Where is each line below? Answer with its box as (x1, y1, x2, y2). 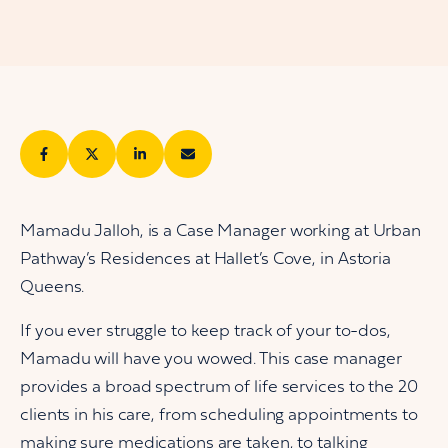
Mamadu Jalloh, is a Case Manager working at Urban (20, 223, 422, 240)
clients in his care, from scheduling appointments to (20, 407, 418, 424)
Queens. (20, 279, 85, 296)
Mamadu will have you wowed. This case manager (20, 351, 402, 368)
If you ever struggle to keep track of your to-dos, (20, 323, 391, 340)
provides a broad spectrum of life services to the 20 (20, 379, 418, 396)
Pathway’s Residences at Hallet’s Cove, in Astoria (20, 251, 392, 268)
